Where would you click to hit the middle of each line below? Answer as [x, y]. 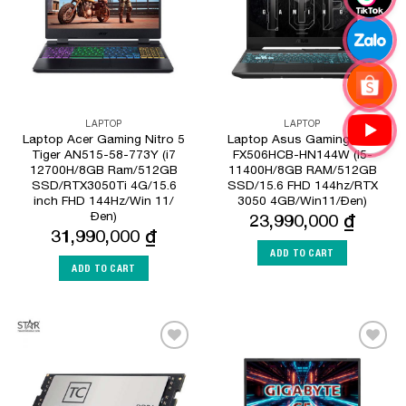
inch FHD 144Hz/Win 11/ [104, 201]
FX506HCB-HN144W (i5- [302, 155]
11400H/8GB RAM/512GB [302, 170]
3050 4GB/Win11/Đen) [302, 201]
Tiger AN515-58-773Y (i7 [104, 155]
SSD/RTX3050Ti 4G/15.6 [104, 185]
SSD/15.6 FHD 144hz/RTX [302, 185]
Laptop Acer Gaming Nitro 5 [104, 139]
